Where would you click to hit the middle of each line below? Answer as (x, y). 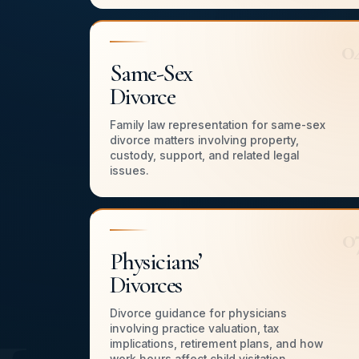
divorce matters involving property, (204, 141)
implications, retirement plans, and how (216, 344)
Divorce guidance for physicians (198, 314)
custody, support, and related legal (204, 156)
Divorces (146, 285)
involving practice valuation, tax (194, 329)
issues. (129, 171)
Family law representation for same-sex (218, 125)
